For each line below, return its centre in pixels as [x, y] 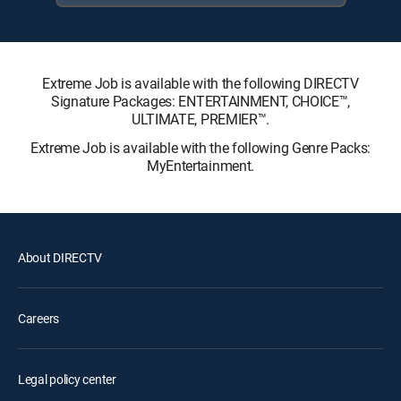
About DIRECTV [60, 257]
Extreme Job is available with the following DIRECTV [200, 83]
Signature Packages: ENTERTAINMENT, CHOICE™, [200, 101]
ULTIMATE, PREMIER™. [200, 119]
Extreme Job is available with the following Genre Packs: [200, 147]
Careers [39, 318]
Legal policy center [67, 379]
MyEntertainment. [200, 165]
